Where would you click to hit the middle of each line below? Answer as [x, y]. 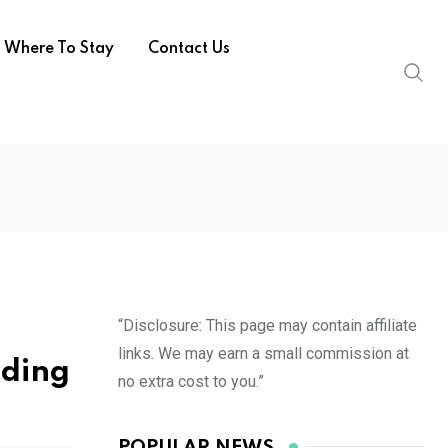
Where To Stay [58, 49]
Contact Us [188, 49]
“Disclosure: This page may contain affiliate [267, 325]
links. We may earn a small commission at [263, 353]
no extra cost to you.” [191, 381]
